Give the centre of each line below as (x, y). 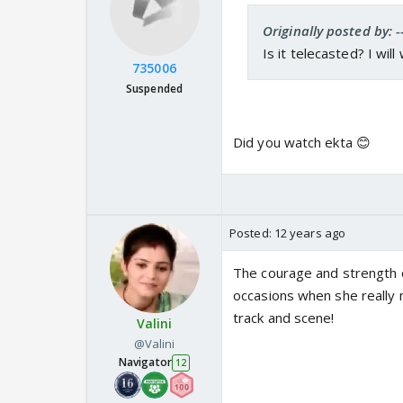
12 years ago (310, 233)
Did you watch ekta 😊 (302, 143)
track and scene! (284, 318)
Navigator (145, 363)
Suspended (154, 89)
